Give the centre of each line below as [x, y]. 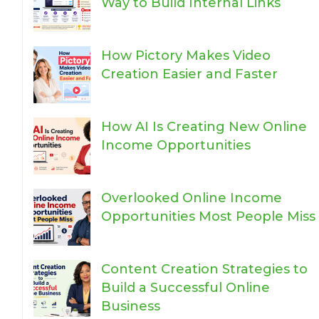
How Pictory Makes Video [185, 56]
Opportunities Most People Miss [208, 216]
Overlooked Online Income [191, 198]
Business [130, 306]
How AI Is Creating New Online [204, 127]
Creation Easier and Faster [189, 74]
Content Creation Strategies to [204, 269]
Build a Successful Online [185, 288]
